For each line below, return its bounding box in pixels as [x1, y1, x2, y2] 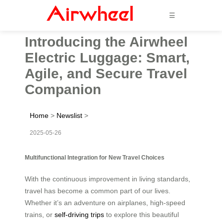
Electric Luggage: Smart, [25, 50, 190, 65]
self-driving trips [55, 210, 104, 219]
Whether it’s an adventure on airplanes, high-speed [25, 198, 185, 207]
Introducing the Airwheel [25, 34, 188, 50]
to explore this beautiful [104, 210, 179, 219]
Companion [25, 81, 101, 97]
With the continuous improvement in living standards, [25, 174, 190, 183]
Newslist [56, 111, 82, 119]
